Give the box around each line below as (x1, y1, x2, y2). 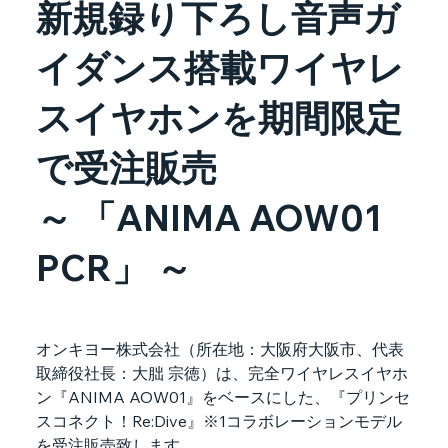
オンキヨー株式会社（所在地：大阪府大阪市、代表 (35, 339, 404, 360)
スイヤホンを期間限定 (35, 95, 402, 141)
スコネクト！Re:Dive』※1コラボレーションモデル (35, 411, 402, 432)
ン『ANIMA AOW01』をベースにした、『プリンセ (35, 387, 410, 408)
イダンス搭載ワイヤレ (35, 45, 404, 91)
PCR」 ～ (35, 245, 192, 291)
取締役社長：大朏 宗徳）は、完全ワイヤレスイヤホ (35, 363, 408, 384)
